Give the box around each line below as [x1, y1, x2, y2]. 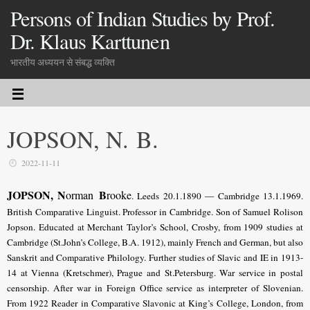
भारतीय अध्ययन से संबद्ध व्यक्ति [10, 56, 115, 69]
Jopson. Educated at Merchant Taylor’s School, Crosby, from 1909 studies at [7, 221, 303, 234]
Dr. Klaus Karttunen [10, 27, 170, 55]
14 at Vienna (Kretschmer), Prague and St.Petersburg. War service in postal [7, 266, 303, 280]
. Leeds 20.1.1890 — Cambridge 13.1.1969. [131, 190, 304, 203]
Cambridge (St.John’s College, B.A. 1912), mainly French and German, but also [7, 236, 303, 249]
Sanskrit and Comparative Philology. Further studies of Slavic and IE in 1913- [7, 251, 303, 264]
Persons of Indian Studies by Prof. [10, 4, 275, 33]
